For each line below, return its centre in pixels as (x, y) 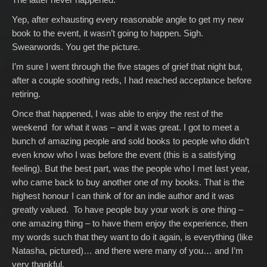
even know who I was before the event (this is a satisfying (124, 155)
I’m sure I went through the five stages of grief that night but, (127, 66)
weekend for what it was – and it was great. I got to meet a (125, 127)
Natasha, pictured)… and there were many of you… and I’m (128, 251)
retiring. (26, 94)
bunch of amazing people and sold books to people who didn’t (131, 141)
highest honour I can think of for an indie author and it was (123, 196)
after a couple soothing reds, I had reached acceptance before (132, 80)
